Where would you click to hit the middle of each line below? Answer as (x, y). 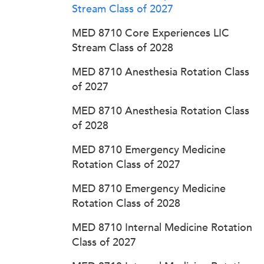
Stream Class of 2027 (123, 9)
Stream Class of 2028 (123, 48)
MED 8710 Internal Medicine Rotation (162, 227)
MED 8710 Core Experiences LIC (151, 33)
